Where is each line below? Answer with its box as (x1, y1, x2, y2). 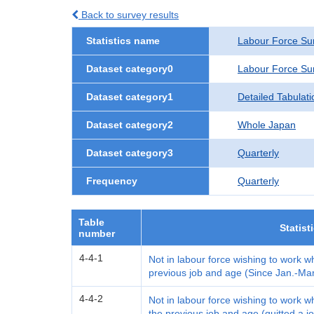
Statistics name (86, 35, 160, 46)
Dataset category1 (86, 91, 173, 102)
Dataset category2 (86, 119, 173, 130)
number (78, 228, 115, 239)
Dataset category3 (86, 147, 173, 158)
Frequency (86, 175, 137, 186)
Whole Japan (238, 119, 296, 130)
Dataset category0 (86, 63, 173, 74)
